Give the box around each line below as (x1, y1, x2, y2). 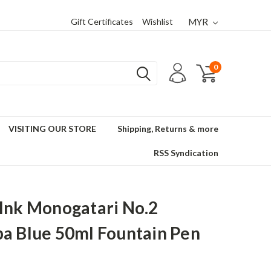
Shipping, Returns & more (117, 123, 218, 134)
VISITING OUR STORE (8, 123, 96, 134)
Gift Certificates (71, 16, 134, 27)
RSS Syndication (154, 148, 218, 158)
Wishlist (142, 16, 174, 27)
